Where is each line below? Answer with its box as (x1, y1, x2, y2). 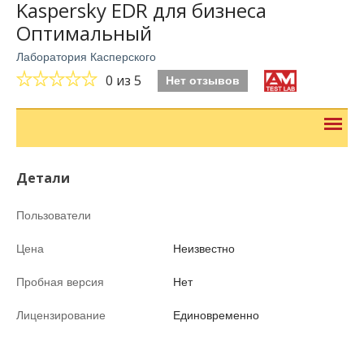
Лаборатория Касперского (16, 50, 156, 63)
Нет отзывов (166, 74, 240, 87)
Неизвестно (173, 242, 236, 255)
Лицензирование (16, 309, 106, 322)
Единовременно (173, 309, 260, 322)
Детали (16, 169, 70, 187)
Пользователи (16, 209, 91, 222)
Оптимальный (16, 19, 152, 46)
